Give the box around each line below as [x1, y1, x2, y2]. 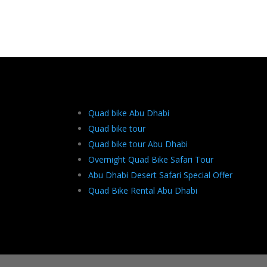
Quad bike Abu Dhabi [88, 107, 170, 119]
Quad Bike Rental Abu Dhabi [88, 184, 198, 196]
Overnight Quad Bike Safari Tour [88, 153, 214, 165]
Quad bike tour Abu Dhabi [88, 138, 188, 150]
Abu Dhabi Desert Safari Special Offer [88, 169, 233, 181]
